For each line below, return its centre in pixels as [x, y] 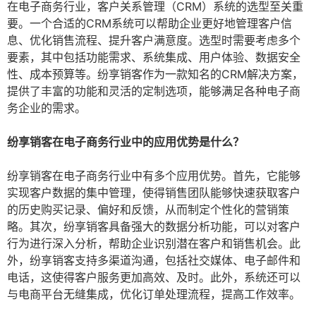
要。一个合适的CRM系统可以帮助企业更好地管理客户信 [150, 24]
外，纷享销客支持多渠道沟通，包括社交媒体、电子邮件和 [154, 261]
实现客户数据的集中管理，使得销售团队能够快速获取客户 [154, 193]
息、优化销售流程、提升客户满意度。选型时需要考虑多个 [154, 41]
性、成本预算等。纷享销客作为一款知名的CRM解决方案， [155, 74]
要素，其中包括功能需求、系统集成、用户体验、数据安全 [154, 57]
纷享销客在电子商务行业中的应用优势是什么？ [126, 142]
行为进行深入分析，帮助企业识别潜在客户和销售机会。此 [154, 244]
